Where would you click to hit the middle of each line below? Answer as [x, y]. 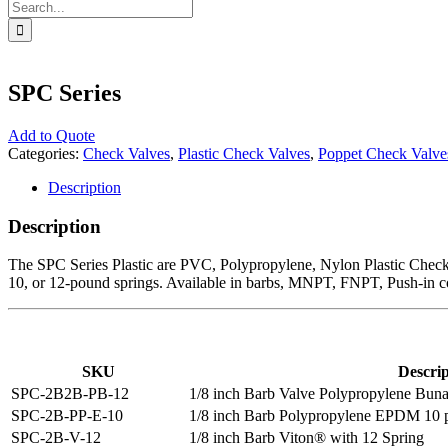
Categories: [45, 153]
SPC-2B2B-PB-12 [70, 394]
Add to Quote [51, 135]
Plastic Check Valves [244, 153]
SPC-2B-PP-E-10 [67, 416]
